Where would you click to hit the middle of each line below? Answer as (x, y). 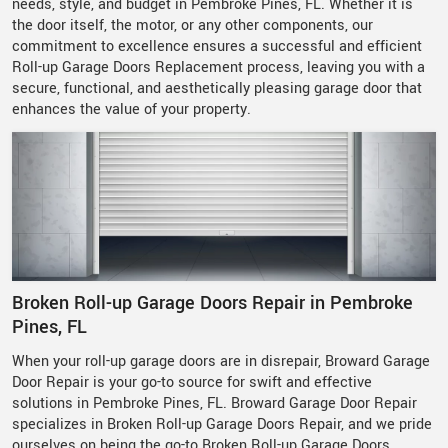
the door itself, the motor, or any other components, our (192, 25)
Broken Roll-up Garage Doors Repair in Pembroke (212, 302)
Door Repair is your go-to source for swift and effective (192, 382)
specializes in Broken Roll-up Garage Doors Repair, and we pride (222, 424)
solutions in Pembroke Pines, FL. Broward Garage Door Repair (214, 403)
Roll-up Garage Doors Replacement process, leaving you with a (218, 67)
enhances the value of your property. (131, 109)
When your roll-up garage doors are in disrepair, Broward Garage (221, 361)
